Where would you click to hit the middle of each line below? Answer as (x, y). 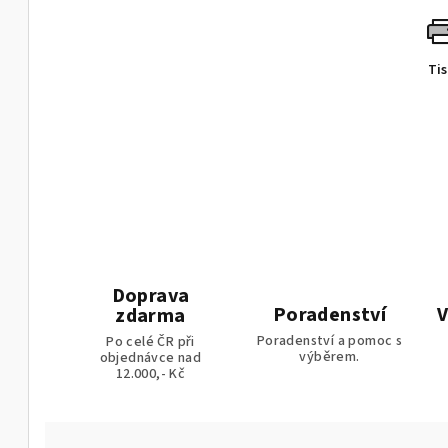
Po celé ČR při (150, 342)
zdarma (150, 316)
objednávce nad (150, 358)
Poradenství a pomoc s (329, 340)
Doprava (150, 296)
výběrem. (329, 356)
